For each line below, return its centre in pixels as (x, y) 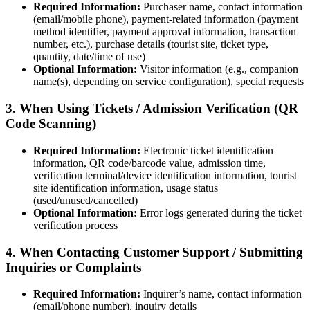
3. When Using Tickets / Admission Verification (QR (152, 109)
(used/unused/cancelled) (85, 200)
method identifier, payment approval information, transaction (165, 32)
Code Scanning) (51, 124)
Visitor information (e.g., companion (218, 69)
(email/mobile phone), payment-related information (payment (166, 19)
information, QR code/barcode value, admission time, (149, 163)
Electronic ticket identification (207, 150)
